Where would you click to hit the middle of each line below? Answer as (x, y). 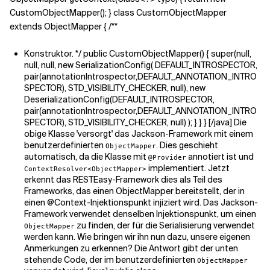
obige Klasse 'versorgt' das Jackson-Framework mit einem (139, 134)
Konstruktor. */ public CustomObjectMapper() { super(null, (138, 54)
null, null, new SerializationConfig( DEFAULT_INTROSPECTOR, (141, 65)
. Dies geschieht (187, 145)
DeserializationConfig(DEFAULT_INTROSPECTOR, (119, 99)
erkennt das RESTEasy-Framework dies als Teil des (123, 180)
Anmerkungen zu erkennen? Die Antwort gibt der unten (131, 248)
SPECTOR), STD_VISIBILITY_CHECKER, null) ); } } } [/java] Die (135, 122)
